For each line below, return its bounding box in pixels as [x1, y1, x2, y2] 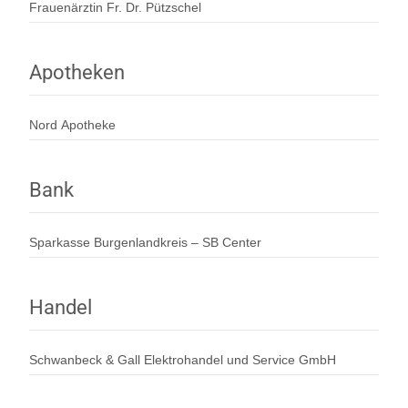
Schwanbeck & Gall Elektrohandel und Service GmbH [29, 352, 336, 367]
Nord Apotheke [29, 117, 116, 132]
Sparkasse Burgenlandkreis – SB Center [29, 234, 261, 250]
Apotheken [29, 60, 125, 84]
